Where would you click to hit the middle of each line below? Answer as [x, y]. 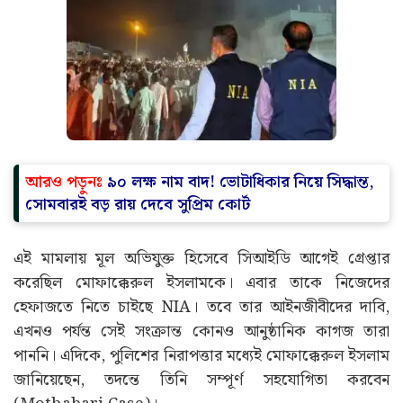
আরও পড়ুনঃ [64, 182]
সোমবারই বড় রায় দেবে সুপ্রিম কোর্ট [138, 204]
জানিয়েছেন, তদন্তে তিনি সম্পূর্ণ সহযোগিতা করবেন [201, 380]
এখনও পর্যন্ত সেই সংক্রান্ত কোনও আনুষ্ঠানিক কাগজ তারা [201, 331]
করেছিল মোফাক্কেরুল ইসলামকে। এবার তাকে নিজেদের [201, 282]
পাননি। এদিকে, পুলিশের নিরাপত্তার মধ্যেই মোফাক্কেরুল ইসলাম [201, 355]
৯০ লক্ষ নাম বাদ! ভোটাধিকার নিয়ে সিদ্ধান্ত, [241, 182]
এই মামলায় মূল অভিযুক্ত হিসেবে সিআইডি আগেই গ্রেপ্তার [201, 258]
